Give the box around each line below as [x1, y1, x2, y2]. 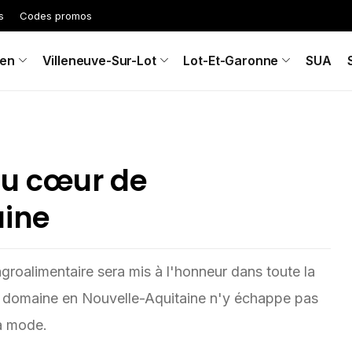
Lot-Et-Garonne [183, 53, 279, 68]
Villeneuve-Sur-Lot [42, 53, 156, 68]
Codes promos [20, 9, 92, 22]
